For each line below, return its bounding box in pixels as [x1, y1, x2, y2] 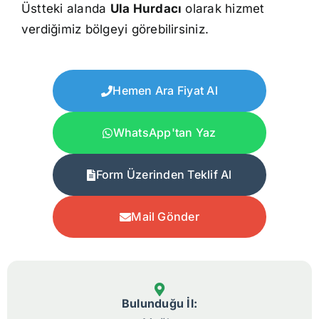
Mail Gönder [131, 209, 199, 224]
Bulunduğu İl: [121, 296, 198, 311]
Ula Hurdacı [110, 1, 182, 16]
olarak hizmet [182, 1, 265, 16]
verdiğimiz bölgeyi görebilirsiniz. [21, 22, 209, 37]
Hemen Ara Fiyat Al [113, 83, 218, 98]
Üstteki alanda [21, 1, 110, 16]
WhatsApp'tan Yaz [113, 125, 216, 140]
